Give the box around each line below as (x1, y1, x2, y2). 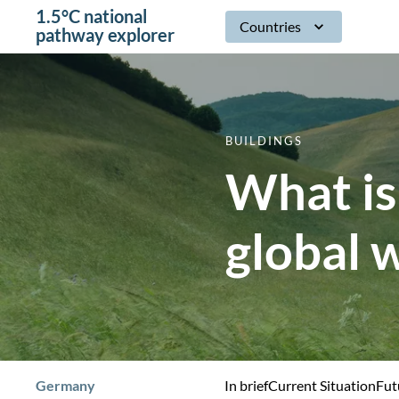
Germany (36, 377, 95, 394)
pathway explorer (36, 23, 175, 45)
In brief (224, 377, 269, 394)
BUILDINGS (225, 134, 304, 148)
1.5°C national (36, 4, 147, 27)
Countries (240, 18, 302, 35)
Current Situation (268, 377, 377, 394)
